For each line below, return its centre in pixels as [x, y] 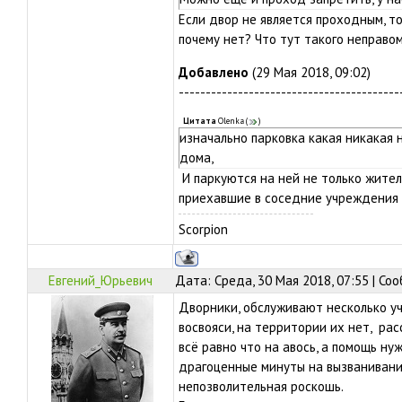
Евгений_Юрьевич [100, 280]
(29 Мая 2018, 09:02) [310, 72]
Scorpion [203, 229]
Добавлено [214, 72]
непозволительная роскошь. [262, 386]
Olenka [231, 121]
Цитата [200, 121]
